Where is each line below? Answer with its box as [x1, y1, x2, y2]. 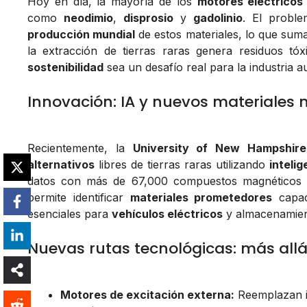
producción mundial [27, 27, 136, 42]
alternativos [27, 158, 95, 172]
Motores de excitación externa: [60, 288, 234, 302]
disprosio [123, 11, 173, 25]
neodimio [63, 11, 113, 25]
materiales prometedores [130, 191, 273, 205]
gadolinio [193, 11, 243, 25]
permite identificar [27, 191, 130, 205]
